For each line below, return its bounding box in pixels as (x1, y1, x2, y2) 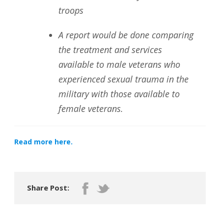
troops (58, 4, 83, 16)
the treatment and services (58, 44, 162, 55)
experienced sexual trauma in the (58, 73, 189, 85)
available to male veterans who (58, 58, 180, 70)
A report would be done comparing (58, 29, 193, 41)
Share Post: (27, 183, 69, 192)
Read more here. (14, 137, 73, 146)
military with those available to (58, 88, 180, 100)
